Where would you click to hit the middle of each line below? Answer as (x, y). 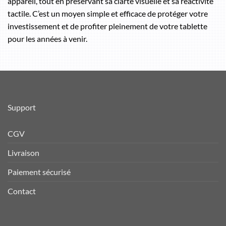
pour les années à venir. (47, 38)
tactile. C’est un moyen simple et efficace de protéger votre (108, 13)
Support (22, 107)
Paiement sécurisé (39, 172)
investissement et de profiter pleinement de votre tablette (107, 26)
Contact (22, 191)
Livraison (23, 152)
